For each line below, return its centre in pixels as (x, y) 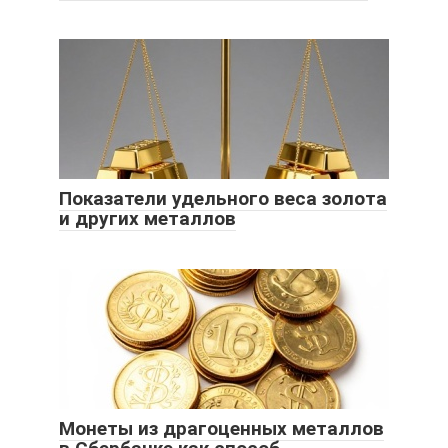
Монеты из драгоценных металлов (221, 428)
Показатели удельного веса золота (223, 198)
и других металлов (147, 218)
